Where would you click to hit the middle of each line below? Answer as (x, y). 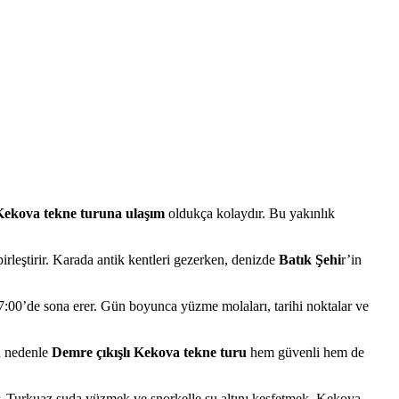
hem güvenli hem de (305, 353)
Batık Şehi (310, 260)
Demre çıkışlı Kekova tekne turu (149, 353)
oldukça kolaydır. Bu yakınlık (250, 214)
